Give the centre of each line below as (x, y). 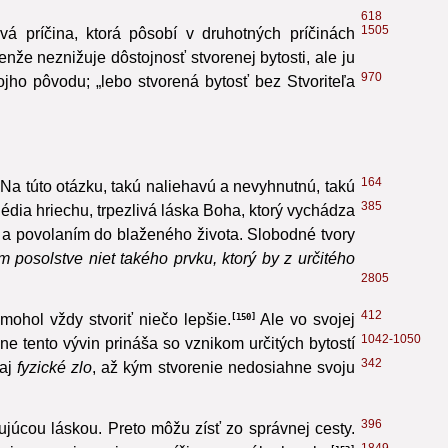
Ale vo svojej (305, 343)
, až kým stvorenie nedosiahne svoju (223, 391)
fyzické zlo (55, 391)
